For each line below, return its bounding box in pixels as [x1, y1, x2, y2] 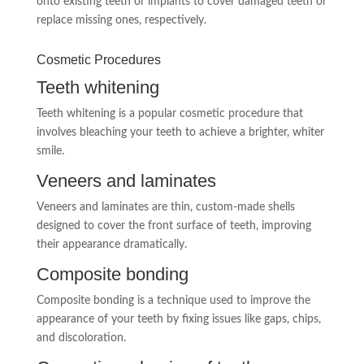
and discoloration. [36, 331, 126, 344]
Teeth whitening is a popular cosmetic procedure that [36, 107, 303, 119]
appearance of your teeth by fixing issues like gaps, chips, [36, 313, 321, 325]
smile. [36, 145, 64, 157]
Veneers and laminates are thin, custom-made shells [36, 201, 295, 213]
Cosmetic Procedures [36, 52, 161, 67]
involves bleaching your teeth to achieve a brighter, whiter [36, 126, 324, 138]
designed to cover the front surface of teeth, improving [36, 219, 311, 232]
